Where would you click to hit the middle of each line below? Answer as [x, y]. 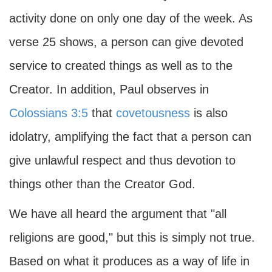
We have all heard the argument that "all [118, 214]
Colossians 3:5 [49, 113]
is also [209, 113]
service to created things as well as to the [121, 66]
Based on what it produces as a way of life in [129, 261]
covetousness [153, 113]
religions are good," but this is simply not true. [132, 237]
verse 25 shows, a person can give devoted [126, 42]
